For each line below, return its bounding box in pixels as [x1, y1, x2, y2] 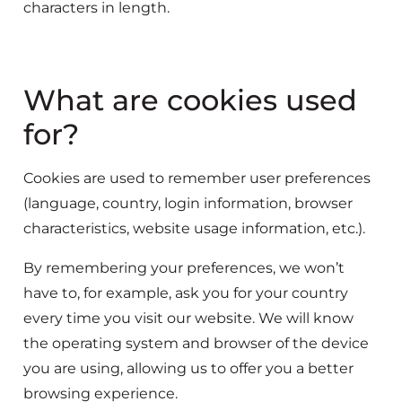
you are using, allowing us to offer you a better [23, 360, 354, 378]
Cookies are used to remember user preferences [23, 170, 371, 188]
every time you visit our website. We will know [23, 310, 354, 328]
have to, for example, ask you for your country [23, 284, 348, 302]
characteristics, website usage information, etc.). [23, 220, 365, 238]
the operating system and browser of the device [23, 335, 369, 353]
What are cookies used [23, 83, 357, 118]
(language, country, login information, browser [23, 195, 353, 213]
